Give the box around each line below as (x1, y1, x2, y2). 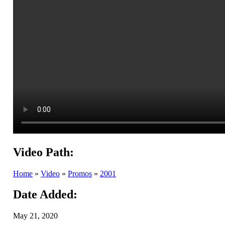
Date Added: (13, 188, 77, 201)
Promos (68, 169, 92, 178)
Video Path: (13, 145, 74, 159)
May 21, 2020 (13, 211, 58, 220)
